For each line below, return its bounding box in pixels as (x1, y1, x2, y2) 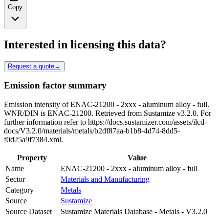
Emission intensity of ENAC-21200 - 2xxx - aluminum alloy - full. (4, 100, 209, 109)
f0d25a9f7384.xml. (4, 135, 63, 144)
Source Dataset (5, 207, 52, 216)
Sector (5, 175, 25, 184)
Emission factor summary (4, 80, 107, 91)
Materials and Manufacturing (61, 175, 150, 184)
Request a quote (8, 62, 54, 70)
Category (5, 186, 34, 195)
